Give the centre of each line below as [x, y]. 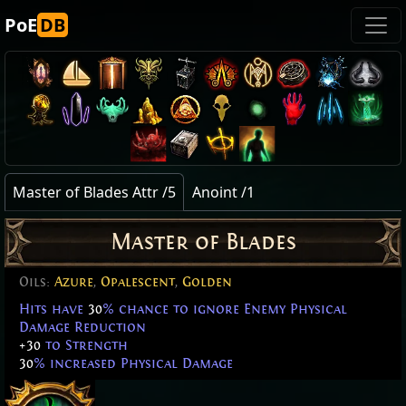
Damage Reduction [82, 328]
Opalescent [138, 282]
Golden [207, 282]
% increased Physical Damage [133, 364]
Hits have [53, 309]
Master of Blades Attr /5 [94, 192]
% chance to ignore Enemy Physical [225, 309]
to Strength [84, 346]
